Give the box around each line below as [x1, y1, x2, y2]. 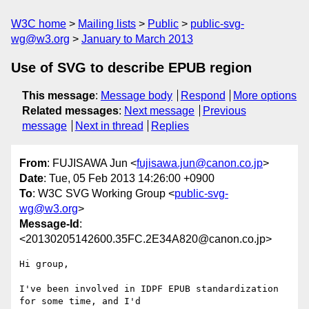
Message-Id [19, 218, 79, 230]
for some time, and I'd [19, 296, 141, 307]
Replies [151, 120, 190, 132]
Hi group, [19, 259, 69, 270]
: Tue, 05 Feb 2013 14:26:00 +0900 [43, 172, 215, 185]
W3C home [11, 18, 66, 30]
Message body [101, 90, 172, 101]
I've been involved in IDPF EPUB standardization [19, 283, 279, 295]
